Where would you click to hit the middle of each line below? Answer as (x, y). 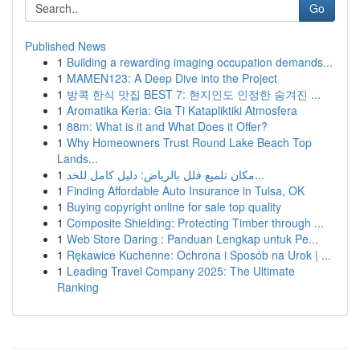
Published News (65, 46)
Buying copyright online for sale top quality (174, 207)
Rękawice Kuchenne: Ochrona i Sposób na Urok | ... (199, 255)
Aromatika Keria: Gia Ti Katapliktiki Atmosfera (182, 110)
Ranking (78, 287)
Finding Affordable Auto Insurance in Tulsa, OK (186, 190)
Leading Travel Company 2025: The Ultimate (181, 271)
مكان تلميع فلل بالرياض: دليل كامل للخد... (260, 174)
